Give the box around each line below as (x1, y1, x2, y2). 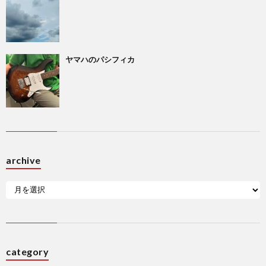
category (6, 245, 49, 257)
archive (6, 154, 41, 166)
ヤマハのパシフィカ (65, 54, 135, 64)
